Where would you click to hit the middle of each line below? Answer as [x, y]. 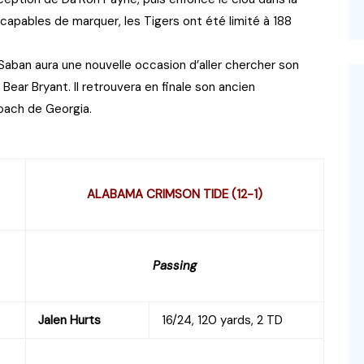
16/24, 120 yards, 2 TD [222, 320]
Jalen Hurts [69, 320]
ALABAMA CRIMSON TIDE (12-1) [175, 194]
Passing [175, 265]
